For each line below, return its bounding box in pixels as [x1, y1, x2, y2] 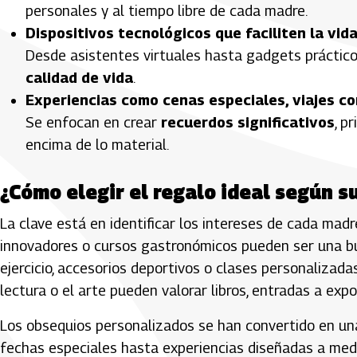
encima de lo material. [25, 135, 169, 153]
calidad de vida [25, 69, 133, 86]
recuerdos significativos [161, 113, 335, 131]
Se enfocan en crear [25, 113, 161, 131]
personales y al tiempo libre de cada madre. [25, 2, 308, 19]
